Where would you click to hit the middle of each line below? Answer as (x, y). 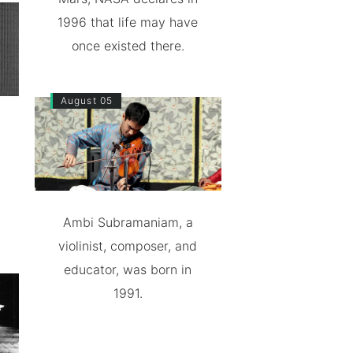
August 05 (87, 100)
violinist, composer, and (128, 245)
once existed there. (128, 45)
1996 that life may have (128, 22)
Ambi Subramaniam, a (128, 222)
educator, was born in (128, 269)
